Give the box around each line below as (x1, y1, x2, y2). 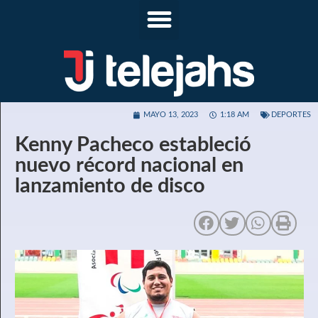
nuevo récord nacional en (15, 155, 243, 176)
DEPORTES (271, 110, 311, 119)
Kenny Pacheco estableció (15, 134, 251, 155)
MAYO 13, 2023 (143, 110, 198, 119)
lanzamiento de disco (15, 175, 205, 197)
